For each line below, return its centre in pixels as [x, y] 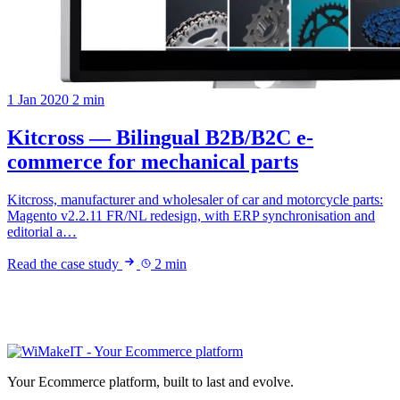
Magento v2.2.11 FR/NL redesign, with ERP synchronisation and [191, 215]
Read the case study [65, 263]
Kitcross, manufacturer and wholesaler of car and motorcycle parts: [195, 199]
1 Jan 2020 [38, 100]
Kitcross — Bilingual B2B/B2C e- [160, 138]
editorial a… [42, 231]
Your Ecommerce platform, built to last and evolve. [150, 381]
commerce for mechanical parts [153, 162]
